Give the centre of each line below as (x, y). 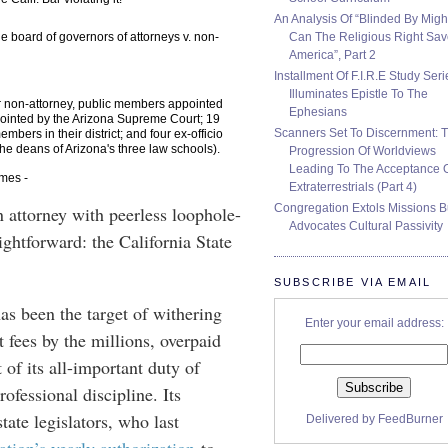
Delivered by (341, 418)
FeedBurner (410, 418)
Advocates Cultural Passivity (366, 225)
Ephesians (318, 111)
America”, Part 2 (332, 54)
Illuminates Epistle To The (358, 93)
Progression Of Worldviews (362, 150)
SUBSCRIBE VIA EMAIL (353, 281)
